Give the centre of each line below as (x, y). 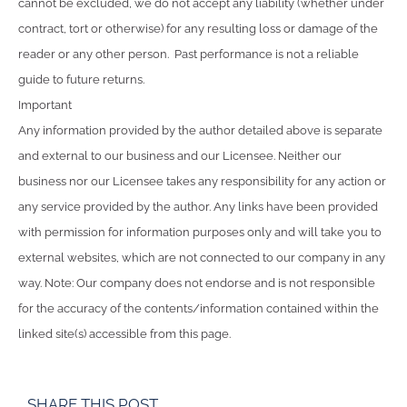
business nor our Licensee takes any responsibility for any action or (202, 182)
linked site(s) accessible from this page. (124, 334)
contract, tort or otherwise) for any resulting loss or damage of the (198, 29)
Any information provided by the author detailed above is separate (200, 131)
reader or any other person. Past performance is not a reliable (189, 55)
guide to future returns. (81, 80)
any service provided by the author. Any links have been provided (198, 207)
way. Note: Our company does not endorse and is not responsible (197, 283)
